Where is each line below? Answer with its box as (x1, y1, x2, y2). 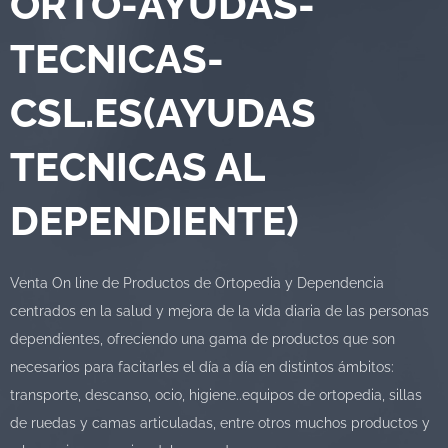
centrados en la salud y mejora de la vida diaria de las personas (10, 301, 429, 319)
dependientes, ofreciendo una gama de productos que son (10, 329, 395, 347)
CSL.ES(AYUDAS (10, 88, 316, 136)
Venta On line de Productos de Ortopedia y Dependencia (10, 273, 384, 291)
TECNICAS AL (10, 142, 264, 190)
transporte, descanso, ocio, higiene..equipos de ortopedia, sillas (10, 385, 422, 403)
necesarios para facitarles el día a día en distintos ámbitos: (10, 357, 394, 375)
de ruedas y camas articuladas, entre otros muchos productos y (10, 413, 430, 431)
